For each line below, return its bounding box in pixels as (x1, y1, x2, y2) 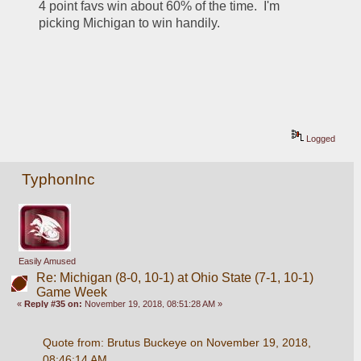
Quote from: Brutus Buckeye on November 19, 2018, (42, 335, 311, 349)
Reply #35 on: (24, 298, 83, 309)
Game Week (35, 284, 107, 299)
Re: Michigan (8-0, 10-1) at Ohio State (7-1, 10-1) (35, 270, 313, 284)
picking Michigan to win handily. (39, 16, 221, 31)
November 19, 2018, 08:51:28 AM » (82, 298, 223, 309)
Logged (304, 133, 336, 143)
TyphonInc (22, 170, 96, 188)
